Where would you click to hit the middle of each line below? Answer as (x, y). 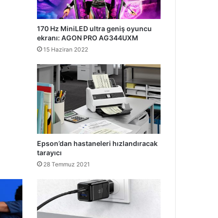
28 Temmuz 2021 (66, 164)
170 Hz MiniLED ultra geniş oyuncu (94, 28)
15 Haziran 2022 (65, 49)
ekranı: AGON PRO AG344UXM (87, 37)
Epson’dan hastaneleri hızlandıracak (97, 144)
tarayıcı (49, 153)
